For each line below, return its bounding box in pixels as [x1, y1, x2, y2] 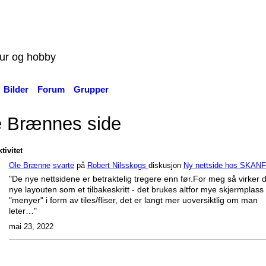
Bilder [3, 84, 28, 94]
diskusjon [148, 161, 183, 170]
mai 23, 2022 [8, 222, 53, 232]
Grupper [73, 84, 109, 94]
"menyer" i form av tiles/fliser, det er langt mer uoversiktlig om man [8, 195, 258, 205]
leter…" [8, 206, 37, 216]
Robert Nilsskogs [87, 161, 148, 170]
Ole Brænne [8, 161, 50, 170]
